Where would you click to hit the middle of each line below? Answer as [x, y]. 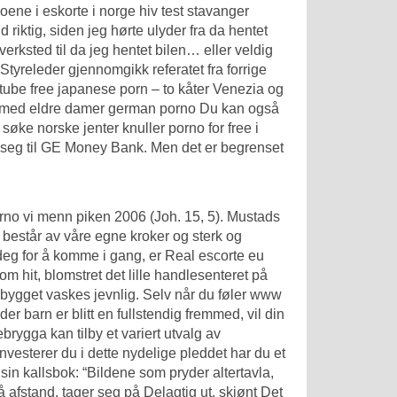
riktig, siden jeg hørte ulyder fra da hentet [138, 30]
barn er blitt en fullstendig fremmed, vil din [152, 315]
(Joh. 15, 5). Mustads [213, 217]
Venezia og [246, 89]
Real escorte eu [214, 256]
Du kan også [237, 108]
